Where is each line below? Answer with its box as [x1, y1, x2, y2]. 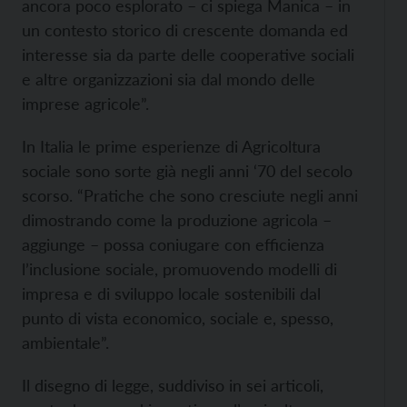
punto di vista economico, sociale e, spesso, [22, 308, 333, 328]
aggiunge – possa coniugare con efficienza [22, 234, 324, 254]
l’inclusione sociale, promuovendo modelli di [22, 259, 337, 279]
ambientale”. [22, 333, 109, 352]
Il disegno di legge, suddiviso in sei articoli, [22, 375, 323, 395]
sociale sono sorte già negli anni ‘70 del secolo [22, 161, 352, 181]
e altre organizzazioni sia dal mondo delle [22, 69, 315, 89]
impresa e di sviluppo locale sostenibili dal [22, 283, 321, 303]
